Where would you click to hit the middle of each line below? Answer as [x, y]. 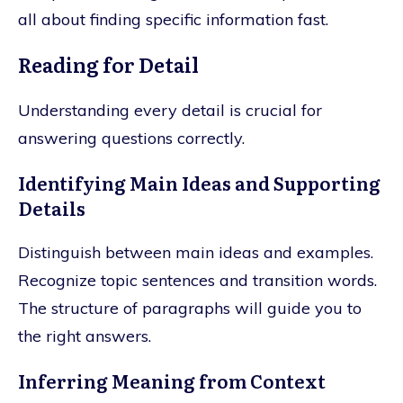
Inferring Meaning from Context [172, 380]
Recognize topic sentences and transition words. [197, 280]
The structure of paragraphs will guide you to [190, 308]
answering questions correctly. [131, 138]
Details [52, 207]
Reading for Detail [108, 64]
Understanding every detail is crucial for [170, 110]
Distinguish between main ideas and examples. [196, 252]
